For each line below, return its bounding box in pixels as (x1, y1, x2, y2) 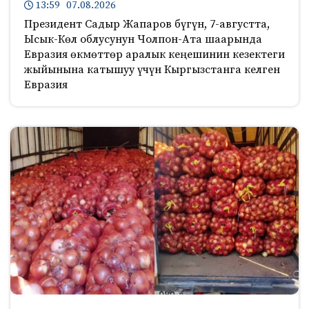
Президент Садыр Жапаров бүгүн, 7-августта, (24, 17, 270, 32)
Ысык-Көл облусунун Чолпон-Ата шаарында (24, 32, 262, 47)
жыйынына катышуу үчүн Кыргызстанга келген (24, 63, 280, 77)
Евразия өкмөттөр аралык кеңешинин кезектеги (24, 48, 285, 62)
